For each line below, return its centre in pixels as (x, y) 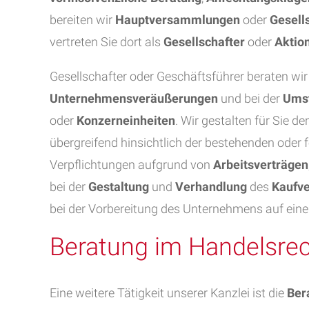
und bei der (250, 98)
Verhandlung (211, 187)
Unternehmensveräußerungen (134, 98)
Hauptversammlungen (178, 20)
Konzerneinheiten (126, 120)
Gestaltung (119, 187)
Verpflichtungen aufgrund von (130, 165)
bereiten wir (82, 20)
